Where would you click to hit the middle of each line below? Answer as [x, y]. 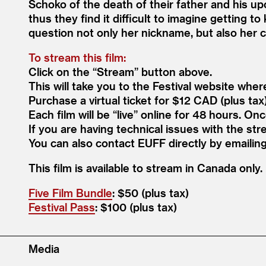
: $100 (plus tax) [136, 207]
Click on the [61, 72]
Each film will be [71, 114]
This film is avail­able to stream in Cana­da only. [145, 168]
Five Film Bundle [70, 193]
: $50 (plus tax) [151, 193]
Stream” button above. [154, 72]
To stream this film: [77, 57]
